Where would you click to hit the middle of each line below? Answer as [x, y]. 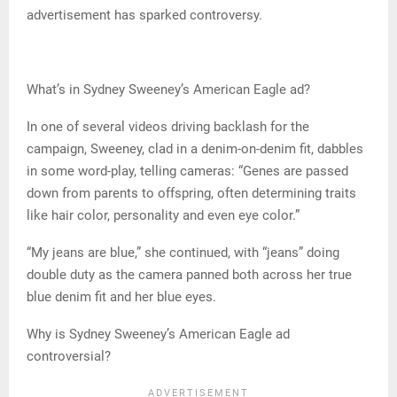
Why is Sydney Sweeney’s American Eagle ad [158, 334]
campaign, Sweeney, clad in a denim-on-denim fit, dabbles [195, 148]
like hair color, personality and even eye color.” [163, 215]
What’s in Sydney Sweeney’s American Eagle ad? [168, 89]
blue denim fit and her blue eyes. [121, 296]
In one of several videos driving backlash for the [168, 126]
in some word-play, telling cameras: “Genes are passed [187, 171]
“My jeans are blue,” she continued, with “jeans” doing [183, 252]
